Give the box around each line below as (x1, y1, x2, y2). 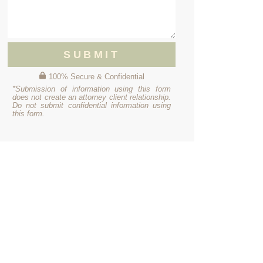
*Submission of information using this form (12, 85, 171, 94)
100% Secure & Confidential (49, 72, 144, 82)
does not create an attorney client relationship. (12, 93, 171, 102)
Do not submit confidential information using (12, 101, 171, 110)
